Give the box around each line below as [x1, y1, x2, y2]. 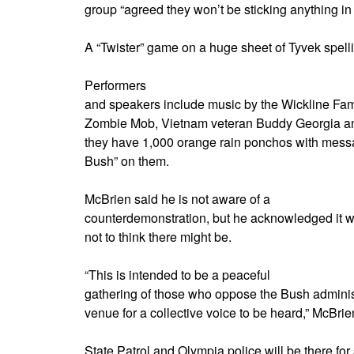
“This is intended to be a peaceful [85, 265, 270, 284]
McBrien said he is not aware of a [85, 189, 270, 208]
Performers [85, 75, 146, 94]
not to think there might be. [85, 227, 232, 246]
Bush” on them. [85, 151, 169, 170]
